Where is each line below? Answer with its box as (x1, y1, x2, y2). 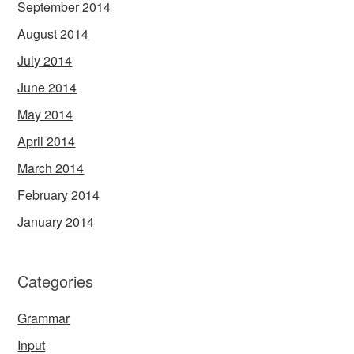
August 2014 (17, 24, 89, 43)
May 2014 (17, 105, 73, 124)
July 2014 (17, 51, 73, 70)
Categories (17, 269, 94, 293)
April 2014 (17, 132, 76, 151)
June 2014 (17, 78, 77, 97)
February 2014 (17, 186, 100, 205)
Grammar (17, 309, 70, 328)
